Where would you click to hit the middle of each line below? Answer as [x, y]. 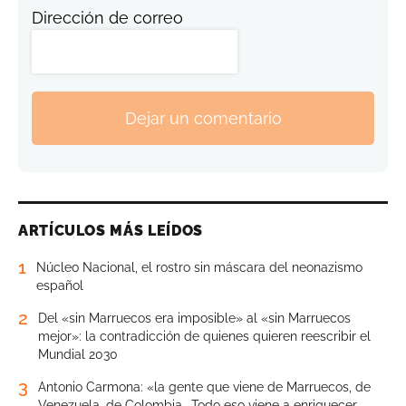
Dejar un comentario [203, 118]
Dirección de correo [107, 18]
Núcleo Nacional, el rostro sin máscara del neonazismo [199, 268]
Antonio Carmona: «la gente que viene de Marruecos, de [204, 387]
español [60, 286]
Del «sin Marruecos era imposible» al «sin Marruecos [194, 319]
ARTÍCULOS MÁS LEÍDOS [111, 231]
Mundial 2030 [78, 355]
